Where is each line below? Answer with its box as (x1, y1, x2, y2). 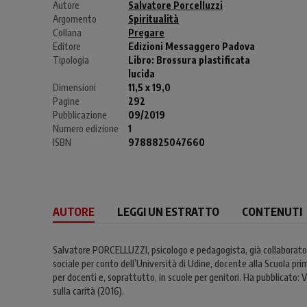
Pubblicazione (53, 109, 107, 121)
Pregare (128, 27, 164, 38)
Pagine (53, 95, 79, 107)
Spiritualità (128, 13, 179, 25)
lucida (128, 68, 155, 79)
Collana (53, 27, 82, 38)
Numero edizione (53, 123, 119, 134)
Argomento (53, 13, 97, 25)
